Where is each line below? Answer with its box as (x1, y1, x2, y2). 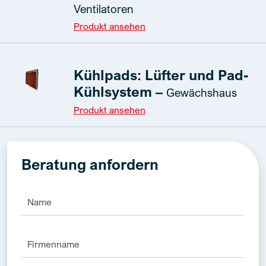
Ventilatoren (74, 1, 134, 15)
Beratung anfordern (21, 154, 159, 173)
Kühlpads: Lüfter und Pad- (74, 65, 249, 83)
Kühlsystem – (74, 82, 166, 100)
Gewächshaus (166, 85, 237, 99)
